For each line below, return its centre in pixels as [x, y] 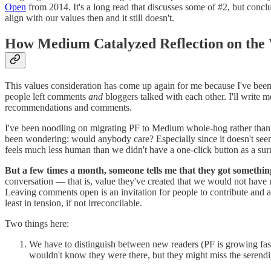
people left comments [47, 96]
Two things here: [37, 223]
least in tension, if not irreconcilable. [73, 203]
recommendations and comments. [68, 107]
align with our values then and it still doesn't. [90, 18]
